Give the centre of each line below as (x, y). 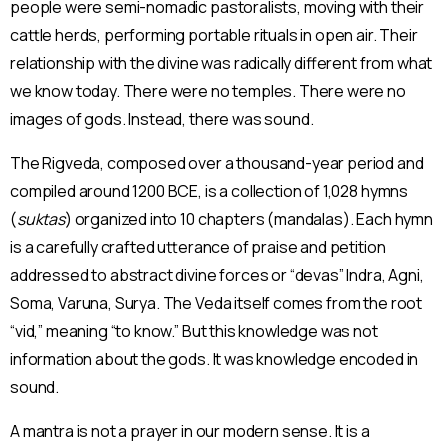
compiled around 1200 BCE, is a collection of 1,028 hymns (209, 191)
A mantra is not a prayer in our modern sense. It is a (190, 431)
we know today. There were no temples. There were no (208, 91)
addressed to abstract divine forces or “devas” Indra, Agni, (217, 275)
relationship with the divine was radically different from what (221, 63)
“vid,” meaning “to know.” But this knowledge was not (194, 331)
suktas (40, 219)
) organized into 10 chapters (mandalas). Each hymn (248, 219)
